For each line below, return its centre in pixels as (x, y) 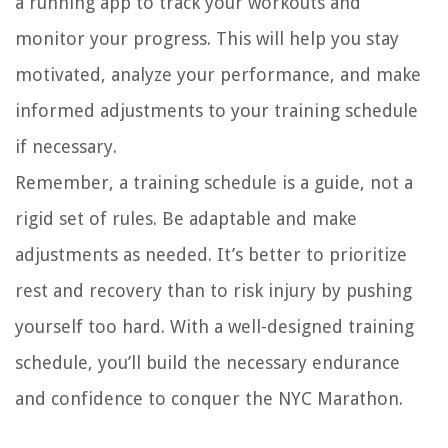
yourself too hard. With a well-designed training (214, 327)
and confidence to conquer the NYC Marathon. (209, 399)
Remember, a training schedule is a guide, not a (214, 183)
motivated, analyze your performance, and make (218, 75)
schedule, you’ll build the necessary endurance (207, 363)
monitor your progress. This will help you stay (207, 39)
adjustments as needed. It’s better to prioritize (211, 255)
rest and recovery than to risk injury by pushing (213, 291)
